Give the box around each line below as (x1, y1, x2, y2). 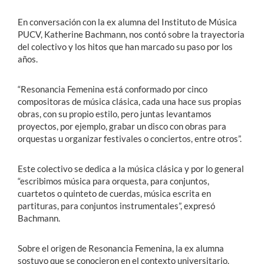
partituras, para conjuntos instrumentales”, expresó (18, 200, 215, 212)
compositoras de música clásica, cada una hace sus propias (18, 96, 242, 107)
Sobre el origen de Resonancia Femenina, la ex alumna (18, 243, 224, 254)
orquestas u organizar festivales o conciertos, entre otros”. (18, 133, 242, 144)
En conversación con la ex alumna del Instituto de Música (18, 16, 237, 28)
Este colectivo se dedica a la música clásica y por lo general (18, 163, 244, 174)
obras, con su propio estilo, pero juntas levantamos (18, 108, 212, 120)
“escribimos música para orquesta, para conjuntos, (18, 176, 209, 187)
